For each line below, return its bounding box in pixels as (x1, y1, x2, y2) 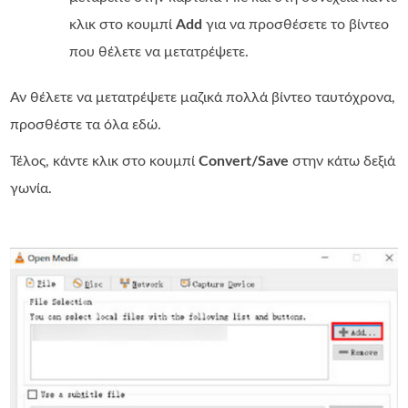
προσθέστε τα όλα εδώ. (10, 117, 162, 133)
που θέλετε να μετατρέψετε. (69, 45, 250, 60)
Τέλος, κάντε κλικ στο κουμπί (10, 154, 199, 169)
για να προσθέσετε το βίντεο (202, 17, 390, 33)
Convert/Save (199, 154, 290, 169)
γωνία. (10, 181, 53, 197)
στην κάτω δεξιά (289, 154, 396, 169)
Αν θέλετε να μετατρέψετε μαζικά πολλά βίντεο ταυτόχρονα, (10, 90, 396, 106)
